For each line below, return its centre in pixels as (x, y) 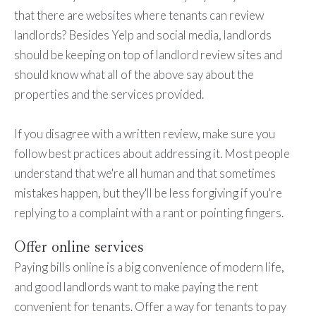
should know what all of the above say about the (134, 75)
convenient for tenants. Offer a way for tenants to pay (150, 307)
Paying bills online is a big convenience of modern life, (149, 267)
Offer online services (78, 247)
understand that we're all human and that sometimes (145, 174)
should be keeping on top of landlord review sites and (148, 55)
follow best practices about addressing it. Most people (152, 154)
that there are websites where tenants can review (139, 16)
